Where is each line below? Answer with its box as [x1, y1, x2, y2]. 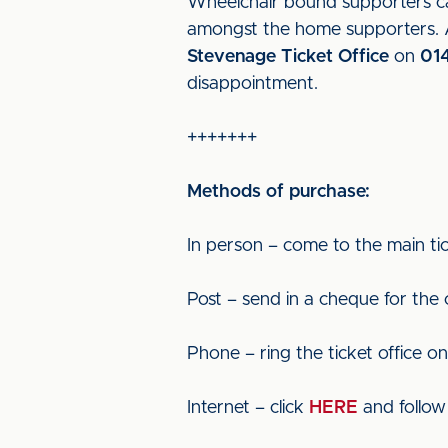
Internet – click [187, 399, 309, 417]
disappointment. [187, 75, 318, 93]
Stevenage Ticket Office [187, 48, 389, 66]
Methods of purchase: [187, 183, 370, 201]
